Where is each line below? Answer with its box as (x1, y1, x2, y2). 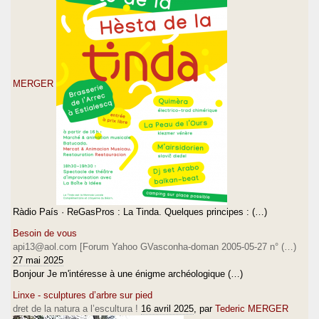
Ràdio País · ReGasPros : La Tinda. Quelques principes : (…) (13, 206, 267, 217)
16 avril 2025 (141, 303, 194, 314)
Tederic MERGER (215, 303, 288, 314)
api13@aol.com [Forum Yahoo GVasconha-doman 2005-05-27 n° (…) (13, 241, 296, 252)
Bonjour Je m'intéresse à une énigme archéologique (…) (13, 268, 243, 279)
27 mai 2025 (13, 254, 63, 266)
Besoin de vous (13, 227, 77, 239)
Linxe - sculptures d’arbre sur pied (13, 289, 152, 300)
